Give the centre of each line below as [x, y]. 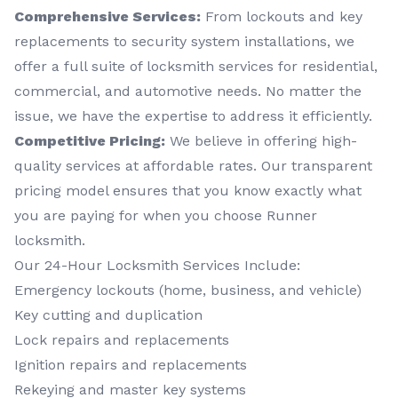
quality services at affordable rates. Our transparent [193, 166]
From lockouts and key [282, 17]
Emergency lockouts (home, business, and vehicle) [188, 291]
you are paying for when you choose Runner [166, 216]
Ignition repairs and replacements [131, 365]
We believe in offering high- [261, 141]
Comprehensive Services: [107, 17]
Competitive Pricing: [90, 141]
